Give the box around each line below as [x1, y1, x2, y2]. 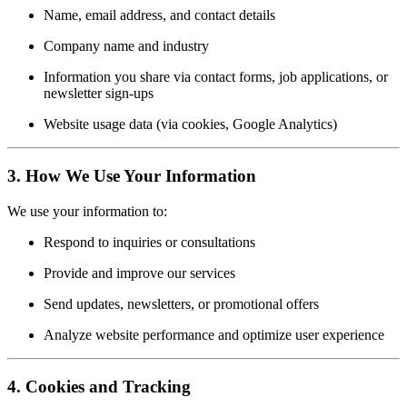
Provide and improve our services [44, 264, 235, 281]
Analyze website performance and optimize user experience [44, 326, 384, 342]
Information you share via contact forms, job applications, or [44, 69, 388, 85]
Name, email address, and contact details [44, 7, 275, 24]
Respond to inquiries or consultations [44, 233, 255, 250]
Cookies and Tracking [25, 376, 191, 396]
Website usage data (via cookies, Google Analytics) [44, 116, 337, 133]
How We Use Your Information [25, 166, 256, 186]
